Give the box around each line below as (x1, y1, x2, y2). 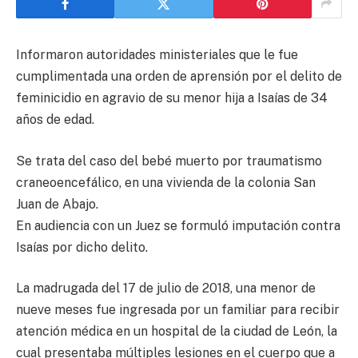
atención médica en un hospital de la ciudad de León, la (16, 324, 337, 340)
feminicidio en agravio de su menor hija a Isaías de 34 (16, 90, 328, 106)
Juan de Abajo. (16, 196, 98, 212)
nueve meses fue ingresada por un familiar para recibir (16, 302, 340, 318)
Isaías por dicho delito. (16, 239, 148, 255)
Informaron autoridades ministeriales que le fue (16, 47, 298, 63)
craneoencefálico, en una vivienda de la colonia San (16, 174, 316, 190)
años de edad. (16, 112, 94, 128)
